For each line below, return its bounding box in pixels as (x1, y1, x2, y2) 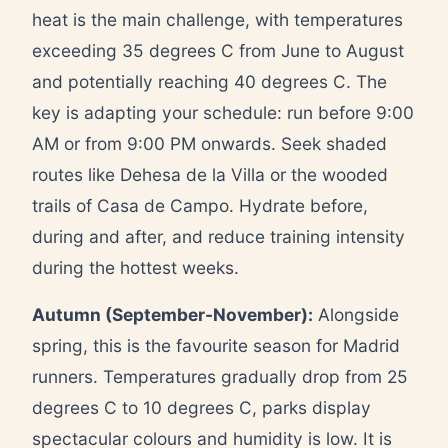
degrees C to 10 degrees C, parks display (32, 396, 371, 418)
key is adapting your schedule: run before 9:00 (32, 101, 414, 123)
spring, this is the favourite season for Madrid (32, 334, 400, 356)
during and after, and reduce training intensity (32, 225, 405, 247)
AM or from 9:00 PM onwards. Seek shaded (32, 132, 387, 154)
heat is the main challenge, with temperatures (32, 8, 403, 30)
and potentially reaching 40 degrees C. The (32, 70, 387, 92)
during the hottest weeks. (32, 256, 239, 278)
